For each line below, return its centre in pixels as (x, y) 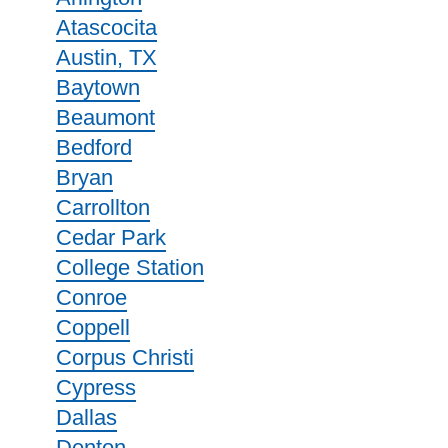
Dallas (86, 417)
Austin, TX (106, 57)
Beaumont (105, 117)
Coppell (93, 327)
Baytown (98, 87)
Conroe (91, 297)
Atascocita (106, 27)
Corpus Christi (125, 357)
